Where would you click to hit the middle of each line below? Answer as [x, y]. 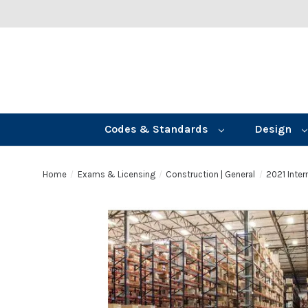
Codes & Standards [157, 129]
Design [274, 129]
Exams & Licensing [116, 174]
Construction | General [211, 174]
